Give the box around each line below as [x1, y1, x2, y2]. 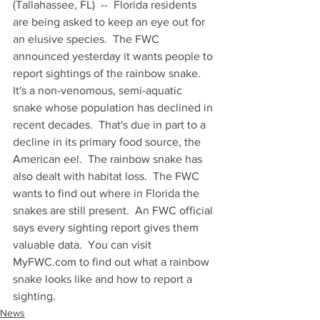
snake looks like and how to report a [13, 273, 195, 285]
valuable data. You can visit [13, 239, 154, 251]
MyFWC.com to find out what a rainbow [13, 256, 212, 268]
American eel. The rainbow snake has [13, 153, 205, 165]
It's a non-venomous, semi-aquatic [13, 84, 185, 96]
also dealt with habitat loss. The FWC [13, 170, 202, 182]
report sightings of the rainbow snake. [13, 67, 206, 79]
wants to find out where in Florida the [13, 187, 202, 199]
